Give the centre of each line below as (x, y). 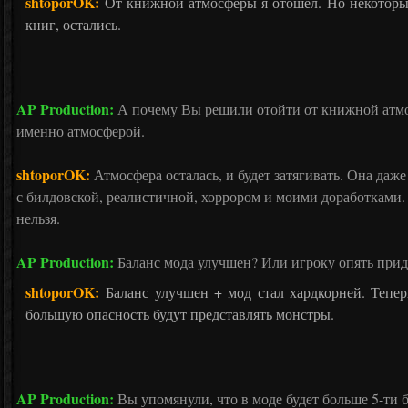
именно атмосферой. (81, 131)
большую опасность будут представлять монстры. (180, 314)
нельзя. (38, 218)
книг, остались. (73, 24)
